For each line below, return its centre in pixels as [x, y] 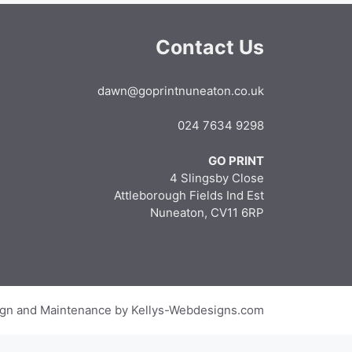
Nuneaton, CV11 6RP [207, 212]
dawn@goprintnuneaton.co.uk [181, 90]
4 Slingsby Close [217, 178]
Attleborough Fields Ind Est [189, 195]
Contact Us [210, 47]
